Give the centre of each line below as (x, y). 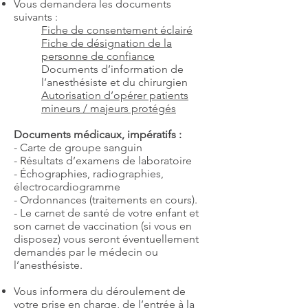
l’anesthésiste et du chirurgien (114, 82)
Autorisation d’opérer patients (115, 95)
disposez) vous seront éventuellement (106, 239)
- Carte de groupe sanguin (78, 147)
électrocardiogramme (67, 187)
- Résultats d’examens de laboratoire (103, 161)
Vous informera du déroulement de (100, 291)
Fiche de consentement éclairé (117, 30)
